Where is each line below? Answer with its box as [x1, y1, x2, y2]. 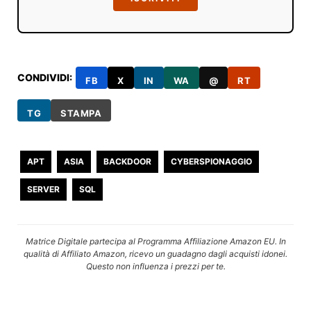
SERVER [27, 183, 60, 194]
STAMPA [60, 108, 102, 119]
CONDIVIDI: [17, 71, 73, 83]
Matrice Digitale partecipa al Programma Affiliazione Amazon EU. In [25, 235, 286, 246]
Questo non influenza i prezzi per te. [85, 260, 226, 271]
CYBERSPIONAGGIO [171, 155, 253, 167]
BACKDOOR [103, 155, 152, 167]
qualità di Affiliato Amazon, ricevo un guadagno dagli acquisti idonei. [24, 248, 287, 259]
